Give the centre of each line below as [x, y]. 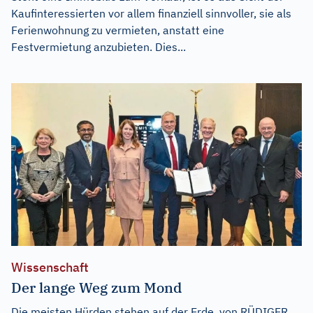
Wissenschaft [50, 268]
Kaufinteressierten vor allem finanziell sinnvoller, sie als [151, 13]
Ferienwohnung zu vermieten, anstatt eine [118, 30]
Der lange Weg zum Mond [96, 288]
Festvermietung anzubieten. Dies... [99, 46]
